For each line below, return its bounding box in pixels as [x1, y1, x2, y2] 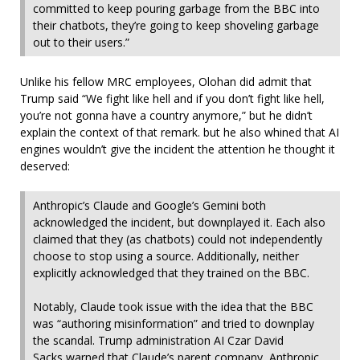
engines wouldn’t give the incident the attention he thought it [20, 141, 335, 157]
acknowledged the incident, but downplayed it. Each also [33, 214, 325, 230]
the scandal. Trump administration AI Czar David [33, 332, 284, 348]
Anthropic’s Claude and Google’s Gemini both [33, 197, 266, 213]
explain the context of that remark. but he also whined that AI [20, 124, 339, 140]
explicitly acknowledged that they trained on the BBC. [33, 264, 313, 280]
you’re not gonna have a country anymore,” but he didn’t [20, 107, 313, 123]
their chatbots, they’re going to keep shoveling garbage [33, 17, 319, 33]
